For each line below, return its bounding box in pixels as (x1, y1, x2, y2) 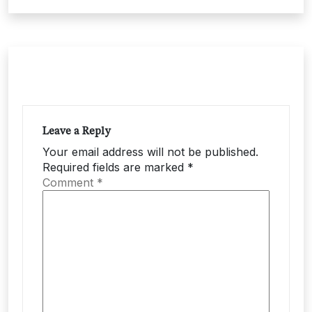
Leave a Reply (42, 126, 111, 138)
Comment (42, 175, 97, 190)
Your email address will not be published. (42, 145, 258, 159)
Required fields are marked (42, 160, 187, 175)
